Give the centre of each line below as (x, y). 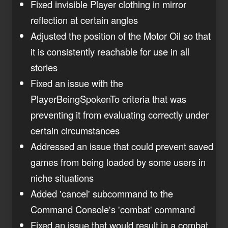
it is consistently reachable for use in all (110, 51)
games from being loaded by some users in (118, 162)
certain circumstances (75, 130)
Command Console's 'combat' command (113, 209)
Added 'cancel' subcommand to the (102, 193)
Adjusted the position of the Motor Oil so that (121, 35)
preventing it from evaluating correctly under (120, 114)
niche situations (62, 177)
